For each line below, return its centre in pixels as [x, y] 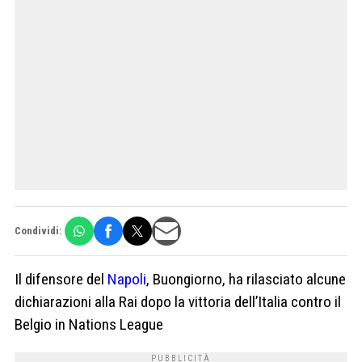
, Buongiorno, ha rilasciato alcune [246, 279]
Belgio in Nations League [89, 324]
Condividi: [38, 231]
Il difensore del [61, 279]
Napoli [127, 279]
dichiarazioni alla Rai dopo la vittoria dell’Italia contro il [178, 301]
